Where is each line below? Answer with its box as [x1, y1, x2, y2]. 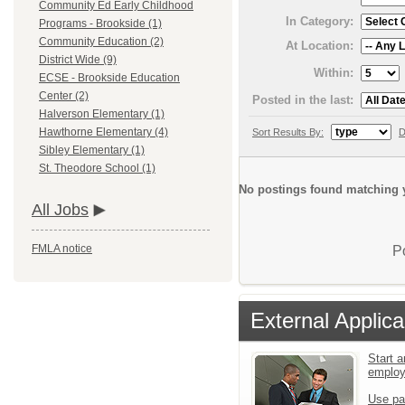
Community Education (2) [39, 35, 164, 49]
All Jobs [32, 201, 89, 220]
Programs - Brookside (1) [39, 17, 162, 31]
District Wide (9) [39, 53, 117, 67]
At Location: [286, 38, 353, 52]
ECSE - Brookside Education [39, 71, 180, 85]
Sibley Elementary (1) [39, 144, 145, 157]
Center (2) [39, 89, 89, 103]
